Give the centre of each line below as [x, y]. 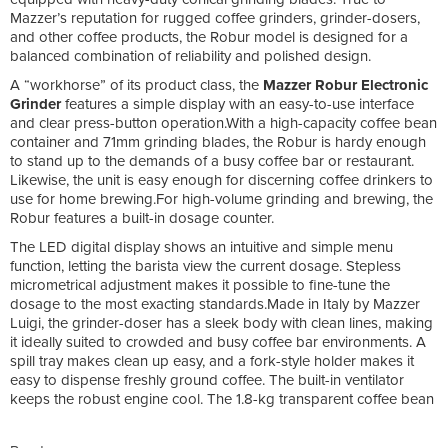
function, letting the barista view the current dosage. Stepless [205, 265]
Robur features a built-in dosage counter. [142, 217]
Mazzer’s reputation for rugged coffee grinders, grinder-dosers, [215, 17]
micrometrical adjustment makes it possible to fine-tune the [200, 284]
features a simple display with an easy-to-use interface [237, 103]
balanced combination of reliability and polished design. [190, 55]
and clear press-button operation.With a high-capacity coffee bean [223, 122]
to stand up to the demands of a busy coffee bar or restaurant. [212, 160]
